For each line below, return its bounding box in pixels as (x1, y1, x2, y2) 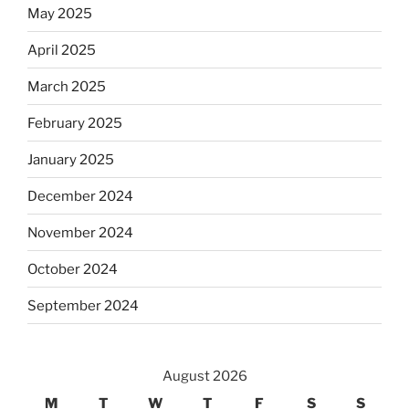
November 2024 (27, 224, 133, 241)
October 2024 (27, 260, 118, 278)
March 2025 (27, 78, 106, 95)
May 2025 (27, 5, 92, 22)
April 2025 (27, 41, 96, 58)
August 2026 (162, 368, 247, 385)
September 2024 (27, 297, 139, 314)
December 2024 (27, 187, 133, 204)
